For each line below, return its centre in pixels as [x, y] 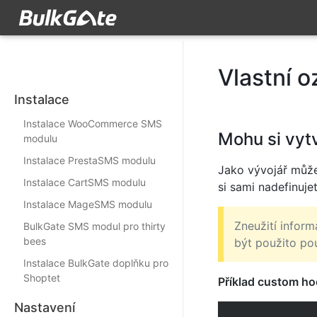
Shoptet [42, 278]
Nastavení [45, 307]
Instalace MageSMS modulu [88, 204]
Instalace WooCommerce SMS [93, 123]
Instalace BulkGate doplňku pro [96, 263]
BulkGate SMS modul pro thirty [94, 226]
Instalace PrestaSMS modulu [90, 160]
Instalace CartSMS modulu [85, 182]
